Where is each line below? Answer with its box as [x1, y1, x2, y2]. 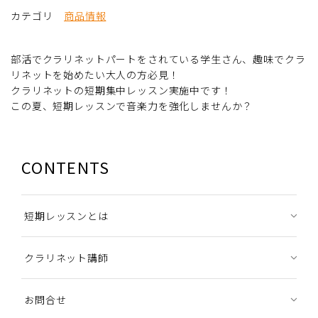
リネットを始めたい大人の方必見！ [11, 67, 180, 82]
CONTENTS [21, 155, 110, 178]
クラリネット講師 [24, 250, 109, 265]
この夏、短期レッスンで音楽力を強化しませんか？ [11, 98, 253, 113]
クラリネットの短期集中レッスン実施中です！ [11, 82, 232, 97]
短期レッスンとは [24, 208, 109, 223]
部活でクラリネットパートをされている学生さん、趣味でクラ [11, 51, 306, 66]
